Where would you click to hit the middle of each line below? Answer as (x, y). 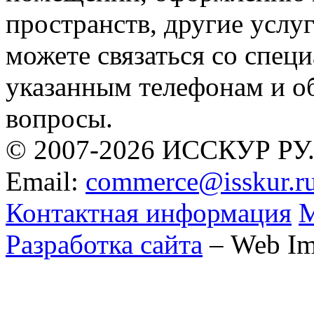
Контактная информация (149, 212)
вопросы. (59, 118)
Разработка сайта (104, 244)
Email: (46, 181)
